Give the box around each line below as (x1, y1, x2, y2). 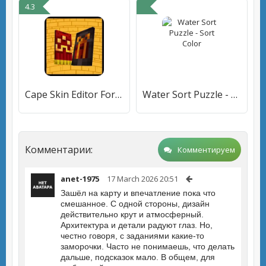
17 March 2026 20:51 (107, 173, 178, 184)
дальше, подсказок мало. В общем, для (61, 252, 215, 262)
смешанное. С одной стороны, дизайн (61, 199, 210, 208)
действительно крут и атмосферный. (61, 210, 204, 219)
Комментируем (178, 144, 235, 155)
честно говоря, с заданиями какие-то (61, 231, 204, 240)
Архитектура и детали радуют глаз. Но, (61, 220, 213, 230)
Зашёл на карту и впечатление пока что (61, 188, 216, 198)
